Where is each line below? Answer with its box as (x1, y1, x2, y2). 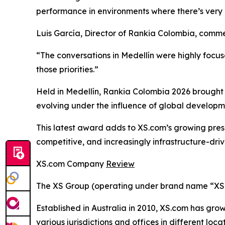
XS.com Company (36, 158, 106, 169)
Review (106, 158, 135, 169)
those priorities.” (36, 64, 98, 74)
